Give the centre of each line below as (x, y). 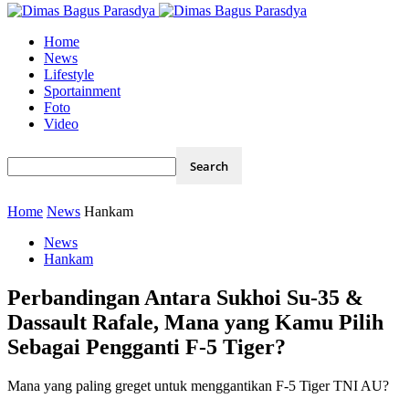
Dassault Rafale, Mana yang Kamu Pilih (195, 322)
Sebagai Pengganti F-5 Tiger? (147, 346)
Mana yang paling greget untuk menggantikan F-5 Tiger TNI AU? (198, 385)
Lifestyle (69, 74)
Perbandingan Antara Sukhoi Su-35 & (185, 297)
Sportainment (82, 91)
